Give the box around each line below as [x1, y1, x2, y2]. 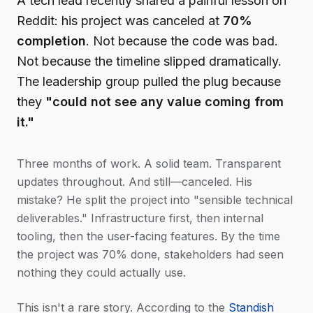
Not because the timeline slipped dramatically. [17, 54, 282, 68]
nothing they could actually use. [17, 265, 186, 279]
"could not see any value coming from [45, 94, 284, 109]
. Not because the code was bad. [86, 34, 278, 48]
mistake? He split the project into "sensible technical [17, 193, 293, 207]
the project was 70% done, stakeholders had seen [17, 247, 284, 261]
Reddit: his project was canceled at [17, 13, 223, 28]
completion [17, 34, 86, 48]
